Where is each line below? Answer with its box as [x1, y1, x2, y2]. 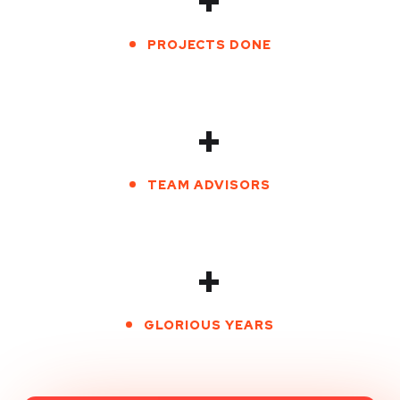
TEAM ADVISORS [147, 177, 271, 193]
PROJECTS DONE [146, 37, 271, 53]
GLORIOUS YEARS [144, 317, 274, 333]
